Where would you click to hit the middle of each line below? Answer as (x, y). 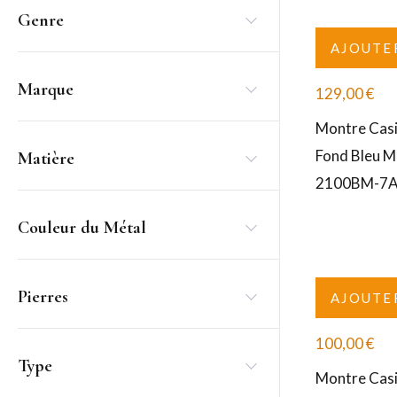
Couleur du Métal (82, 228)
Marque (46, 90)
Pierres (43, 297)
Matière (46, 159)
